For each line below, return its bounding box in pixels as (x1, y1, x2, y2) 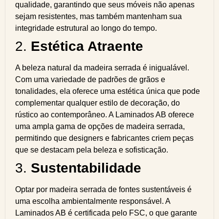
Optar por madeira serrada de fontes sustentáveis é (15, 185, 192, 194)
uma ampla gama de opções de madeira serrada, (15, 122, 185, 131)
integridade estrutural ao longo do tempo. (15, 24, 157, 32)
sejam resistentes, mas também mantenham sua (15, 12, 182, 21)
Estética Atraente (31, 39, 143, 54)
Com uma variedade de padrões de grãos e (15, 75, 165, 84)
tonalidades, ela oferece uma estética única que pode (15, 87, 200, 95)
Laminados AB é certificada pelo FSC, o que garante (15, 209, 197, 217)
